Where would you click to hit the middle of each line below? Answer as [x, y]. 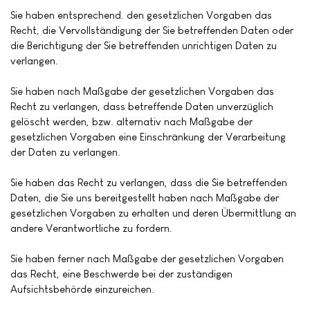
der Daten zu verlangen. [65, 152]
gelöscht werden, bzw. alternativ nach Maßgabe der [131, 121]
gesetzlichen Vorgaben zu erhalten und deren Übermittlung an [153, 212]
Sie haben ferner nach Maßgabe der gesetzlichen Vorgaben [147, 258]
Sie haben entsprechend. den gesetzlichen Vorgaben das [141, 15]
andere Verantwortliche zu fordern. [91, 228]
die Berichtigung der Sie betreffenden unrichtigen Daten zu [144, 45]
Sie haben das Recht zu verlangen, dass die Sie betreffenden [149, 182]
